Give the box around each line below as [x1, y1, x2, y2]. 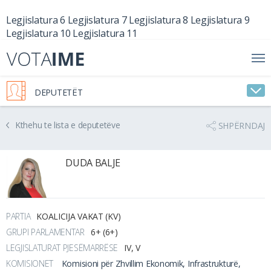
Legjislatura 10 [6, 27, 71, 40]
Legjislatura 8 [129, 13, 188, 27]
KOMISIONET [6, 257, 56, 269]
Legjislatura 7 [67, 13, 127, 27]
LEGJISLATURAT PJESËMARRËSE [6, 241, 119, 253]
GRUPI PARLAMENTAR [6, 226, 85, 238]
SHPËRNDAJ [218, 120, 265, 131]
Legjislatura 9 [190, 13, 250, 27]
